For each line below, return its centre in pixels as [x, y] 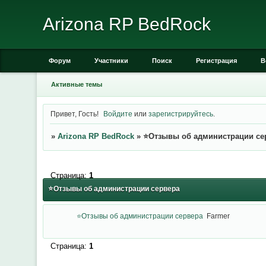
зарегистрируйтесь [181, 113]
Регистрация [216, 61]
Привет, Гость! [74, 113]
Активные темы [76, 84]
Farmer [218, 216]
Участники [111, 61]
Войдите [118, 113]
